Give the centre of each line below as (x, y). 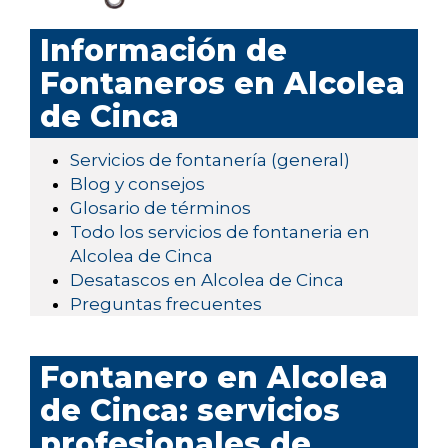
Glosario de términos (160, 208)
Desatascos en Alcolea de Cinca (207, 280)
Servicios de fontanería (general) (210, 160)
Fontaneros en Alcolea (222, 84)
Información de (163, 51)
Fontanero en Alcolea (214, 378)
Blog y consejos (137, 184)
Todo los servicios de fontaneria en (220, 232)
